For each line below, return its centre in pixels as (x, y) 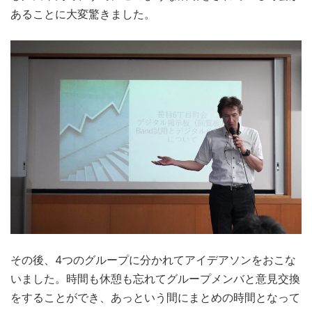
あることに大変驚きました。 (83, 14)
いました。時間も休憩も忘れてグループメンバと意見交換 (155, 278)
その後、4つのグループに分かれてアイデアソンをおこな (153, 259)
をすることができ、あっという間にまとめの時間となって (155, 297)
